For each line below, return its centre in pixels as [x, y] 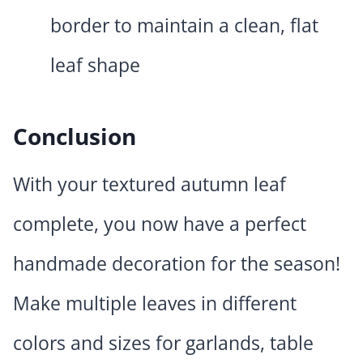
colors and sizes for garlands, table [163, 343]
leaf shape [95, 65]
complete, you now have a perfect [160, 224]
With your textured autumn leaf [149, 184]
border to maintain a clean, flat [184, 26]
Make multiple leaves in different [155, 303]
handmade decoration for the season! [177, 264]
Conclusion [75, 137]
